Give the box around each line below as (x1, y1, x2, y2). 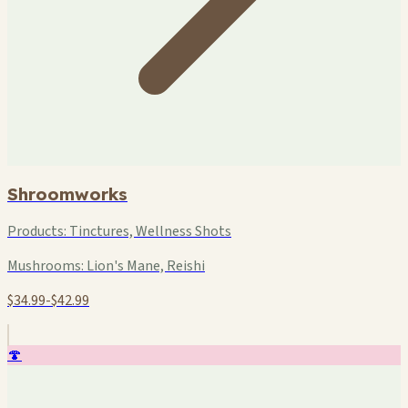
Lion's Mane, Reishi (84, 256, 205, 277)
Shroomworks (7, 182, 127, 205)
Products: (7, 221, 66, 242)
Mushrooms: (7, 256, 84, 277)
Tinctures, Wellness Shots (66, 221, 231, 242)
